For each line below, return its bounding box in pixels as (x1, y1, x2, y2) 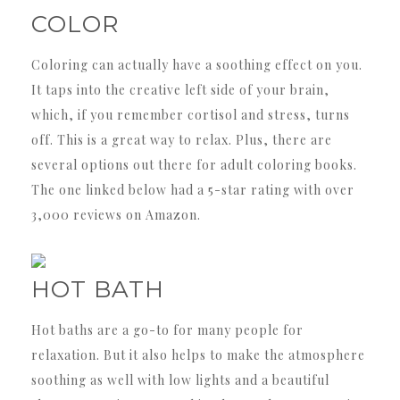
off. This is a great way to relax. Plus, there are (31, 130, 332, 148)
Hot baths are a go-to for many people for (31, 321, 304, 338)
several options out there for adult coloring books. (31, 155, 357, 173)
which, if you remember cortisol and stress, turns (31, 105, 350, 123)
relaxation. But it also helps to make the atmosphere (31, 346, 365, 363)
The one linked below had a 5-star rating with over (31, 180, 354, 198)
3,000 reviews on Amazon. (31, 205, 201, 223)
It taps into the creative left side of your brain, (31, 80, 329, 98)
